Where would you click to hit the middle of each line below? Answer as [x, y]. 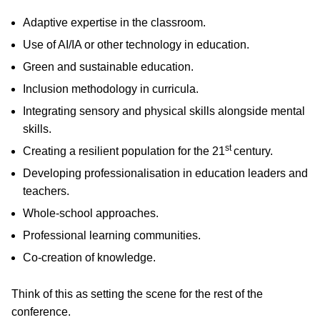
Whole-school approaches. [91, 214]
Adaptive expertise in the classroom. [114, 23]
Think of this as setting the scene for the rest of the [137, 294]
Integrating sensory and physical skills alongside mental [164, 111]
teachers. [46, 191]
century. [253, 151]
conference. [41, 312]
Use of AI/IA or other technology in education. [136, 45]
